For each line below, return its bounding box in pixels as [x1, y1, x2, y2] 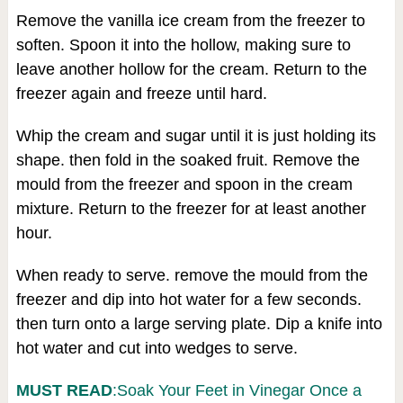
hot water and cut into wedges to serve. [15, 338, 298, 357]
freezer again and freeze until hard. [15, 84, 267, 103]
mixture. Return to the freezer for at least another [15, 199, 366, 218]
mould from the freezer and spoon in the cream [15, 175, 353, 193]
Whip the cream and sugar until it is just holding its [15, 126, 376, 145]
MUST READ [15, 381, 112, 399]
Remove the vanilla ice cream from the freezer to [15, 11, 365, 30]
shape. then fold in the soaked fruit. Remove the [15, 150, 360, 169]
